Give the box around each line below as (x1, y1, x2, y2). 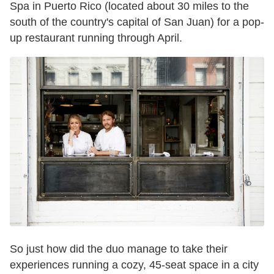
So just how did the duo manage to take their (10, 243, 228, 256)
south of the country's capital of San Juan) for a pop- (10, 15, 264, 28)
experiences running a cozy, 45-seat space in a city (10, 259, 259, 272)
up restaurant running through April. (10, 31, 182, 44)
